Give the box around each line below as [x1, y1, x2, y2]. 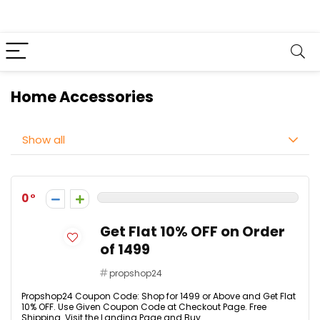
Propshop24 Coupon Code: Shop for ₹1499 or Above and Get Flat [21, 290, 296, 302]
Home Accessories [11, 86, 154, 107]
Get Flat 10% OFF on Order [100, 222, 285, 241]
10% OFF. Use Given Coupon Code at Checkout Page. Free [21, 301, 266, 313]
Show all [22, 132, 65, 147]
